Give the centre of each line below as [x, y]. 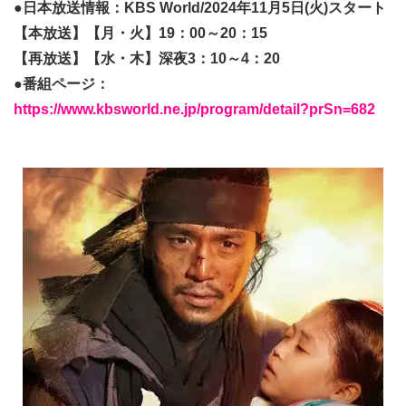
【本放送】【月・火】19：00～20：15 [140, 34]
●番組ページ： [62, 84]
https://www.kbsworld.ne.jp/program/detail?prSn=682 [194, 110]
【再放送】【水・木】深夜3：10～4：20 [147, 59]
